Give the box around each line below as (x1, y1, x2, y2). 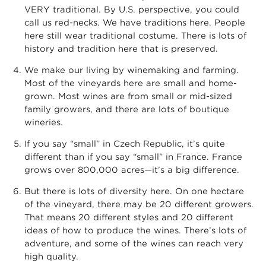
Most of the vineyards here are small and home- (24, 78, 237, 88)
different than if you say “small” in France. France (24, 151, 242, 161)
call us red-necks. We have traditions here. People (24, 17, 245, 27)
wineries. (24, 117, 63, 127)
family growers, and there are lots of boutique (24, 104, 229, 114)
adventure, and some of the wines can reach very (24, 238, 243, 248)
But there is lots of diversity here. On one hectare (24, 186, 244, 196)
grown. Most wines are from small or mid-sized (24, 91, 232, 101)
